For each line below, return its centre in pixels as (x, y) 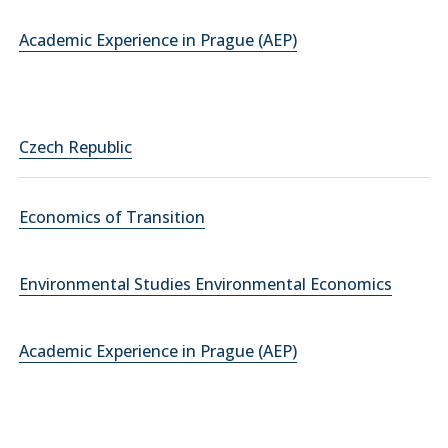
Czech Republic (75, 147)
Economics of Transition (112, 217)
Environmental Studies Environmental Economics (205, 284)
